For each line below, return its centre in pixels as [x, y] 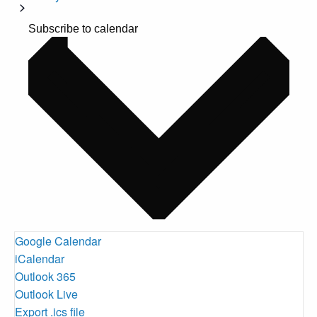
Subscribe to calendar [83, 28]
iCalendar [39, 259]
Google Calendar [58, 241]
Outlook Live [46, 294]
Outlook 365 [45, 276]
